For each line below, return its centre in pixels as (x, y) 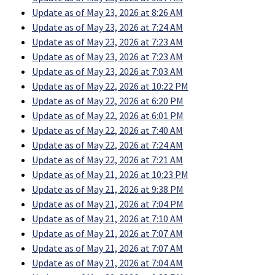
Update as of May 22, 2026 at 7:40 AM (107, 130)
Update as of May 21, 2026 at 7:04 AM (107, 263)
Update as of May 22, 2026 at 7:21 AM (107, 160)
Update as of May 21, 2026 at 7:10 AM (107, 219)
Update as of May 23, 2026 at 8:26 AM (107, 13)
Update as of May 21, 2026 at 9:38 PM (108, 189)
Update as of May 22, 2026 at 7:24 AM (107, 145)
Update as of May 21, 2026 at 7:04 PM (108, 204)
